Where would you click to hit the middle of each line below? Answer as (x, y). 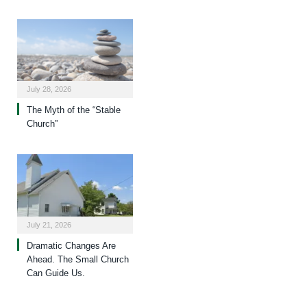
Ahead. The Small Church (78, 259)
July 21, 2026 (49, 224)
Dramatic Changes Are (71, 245)
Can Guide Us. (56, 273)
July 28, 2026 (49, 89)
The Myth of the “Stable (74, 110)
